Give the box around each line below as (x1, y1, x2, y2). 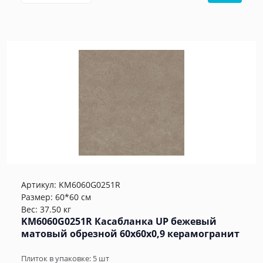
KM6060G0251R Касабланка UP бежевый (21, 215, 217, 228)
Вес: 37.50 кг (21, 204, 71, 215)
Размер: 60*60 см (21, 191, 91, 203)
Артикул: (21, 179, 59, 191)
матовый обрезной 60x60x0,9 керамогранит (21, 227, 240, 241)
